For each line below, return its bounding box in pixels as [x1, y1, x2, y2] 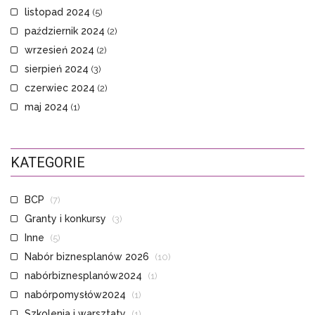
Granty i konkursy [25, 213, 106, 225]
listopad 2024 [25, 6, 90, 18]
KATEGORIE [11, 154, 85, 172]
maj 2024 [25, 101, 68, 113]
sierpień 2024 [25, 63, 89, 75]
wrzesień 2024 [25, 44, 94, 56]
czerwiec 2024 [25, 82, 95, 94]
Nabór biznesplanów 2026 [25, 251, 149, 263]
